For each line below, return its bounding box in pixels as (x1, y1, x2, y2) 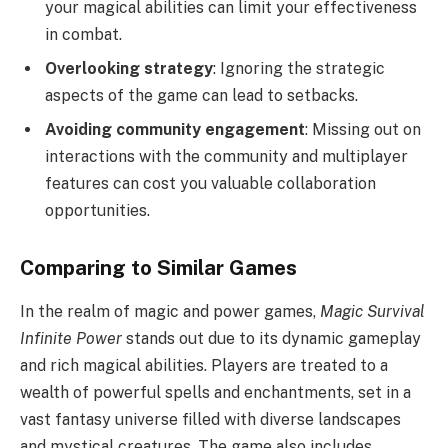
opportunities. (45, 201, 150, 220)
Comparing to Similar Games (20, 255, 297, 280)
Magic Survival (320, 302, 425, 322)
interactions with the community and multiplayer (45, 147, 408, 166)
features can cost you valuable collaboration (45, 174, 376, 193)
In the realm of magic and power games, (20, 302, 320, 322)
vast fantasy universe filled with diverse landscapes (20, 410, 401, 430)
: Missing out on (305, 120, 421, 139)
